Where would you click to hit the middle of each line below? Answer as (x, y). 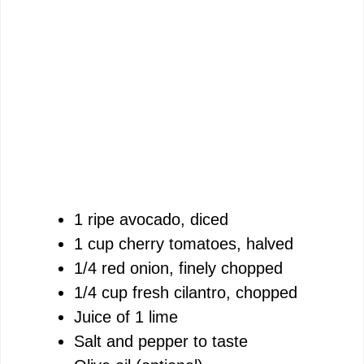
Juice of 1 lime (126, 316)
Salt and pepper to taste (161, 341)
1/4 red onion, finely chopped (178, 268)
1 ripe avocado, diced (151, 219)
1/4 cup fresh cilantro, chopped (186, 292)
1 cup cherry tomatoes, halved (184, 243)
